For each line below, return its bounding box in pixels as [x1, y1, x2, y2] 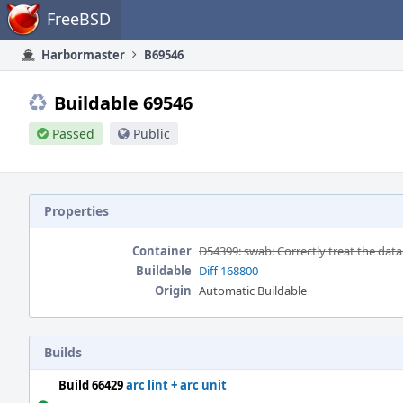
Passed [52, 125, 94, 142]
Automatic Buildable [199, 282, 307, 299]
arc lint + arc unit [126, 377, 227, 393]
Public [133, 125, 170, 142]
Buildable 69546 [54, 91, 193, 115]
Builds [44, 344, 82, 361]
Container [132, 243, 192, 259]
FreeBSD [47, 8, 111, 30]
